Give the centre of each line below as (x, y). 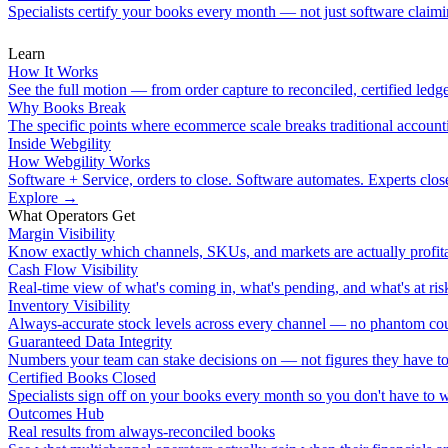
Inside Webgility (59, 143)
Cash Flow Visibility (73, 269)
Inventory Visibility (69, 305)
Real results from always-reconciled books (141, 431)
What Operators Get (71, 215)
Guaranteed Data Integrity (90, 341)
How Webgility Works (79, 161)
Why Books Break (67, 107)
